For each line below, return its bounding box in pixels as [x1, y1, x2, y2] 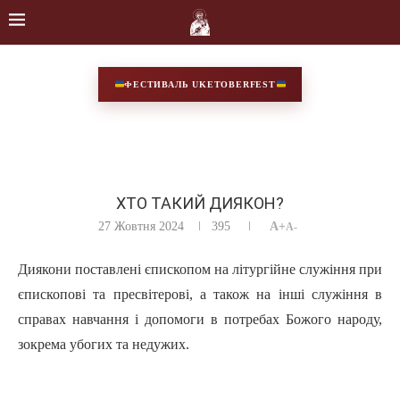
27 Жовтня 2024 [98, 219, 184, 233]
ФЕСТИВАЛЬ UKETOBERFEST [124, 79, 276, 89]
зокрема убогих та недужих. [18, 336, 189, 352]
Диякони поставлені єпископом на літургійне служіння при [18, 261, 382, 277]
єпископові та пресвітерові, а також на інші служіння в [18, 286, 382, 302]
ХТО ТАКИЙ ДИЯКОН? [116, 193, 284, 212]
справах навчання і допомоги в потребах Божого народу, [18, 311, 382, 327]
